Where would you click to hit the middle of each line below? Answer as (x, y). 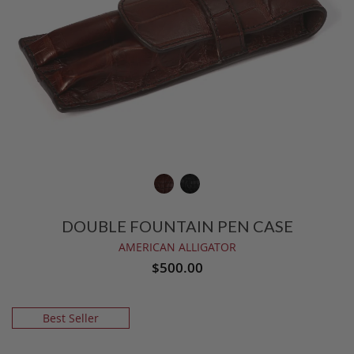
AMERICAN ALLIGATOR (177, 247)
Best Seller (70, 318)
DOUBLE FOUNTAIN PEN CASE (177, 226)
